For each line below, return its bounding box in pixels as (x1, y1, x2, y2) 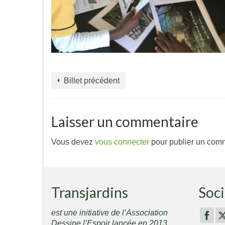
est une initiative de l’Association (51, 208, 168, 217)
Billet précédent (64, 76, 120, 85)
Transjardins (51, 184, 128, 201)
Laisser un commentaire (51, 113, 198, 130)
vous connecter (95, 138, 149, 146)
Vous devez (51, 138, 95, 146)
